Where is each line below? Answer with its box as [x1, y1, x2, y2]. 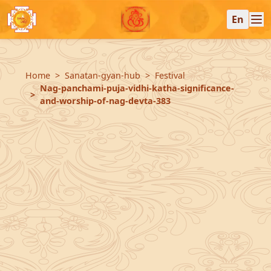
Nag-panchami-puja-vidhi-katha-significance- [40, 82, 234, 94]
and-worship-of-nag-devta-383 [40, 95, 171, 106]
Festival [155, 70, 185, 81]
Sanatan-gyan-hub [65, 70, 140, 81]
